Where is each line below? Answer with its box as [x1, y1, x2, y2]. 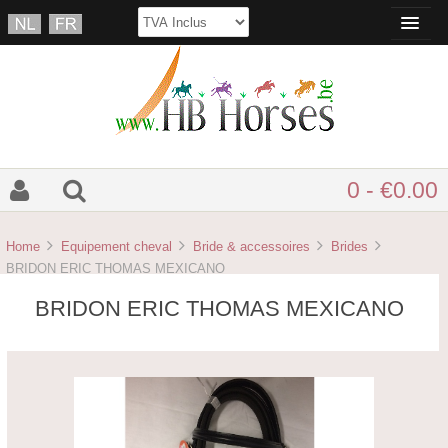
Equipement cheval [61, 239, 173, 255]
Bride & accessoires [193, 239, 311, 255]
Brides [331, 239, 369, 255]
